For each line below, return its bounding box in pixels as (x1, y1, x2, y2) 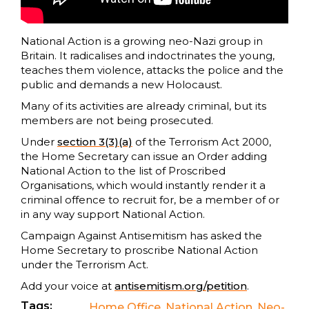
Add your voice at (21, 279, 114, 292)
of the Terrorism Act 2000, (132, 135, 271, 148)
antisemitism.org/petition (114, 279, 247, 292)
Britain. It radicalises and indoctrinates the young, (21, 49, 275, 62)
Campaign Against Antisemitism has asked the (21, 229, 262, 242)
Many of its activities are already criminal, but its (21, 99, 266, 112)
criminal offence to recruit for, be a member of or (21, 193, 279, 206)
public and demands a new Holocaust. (21, 78, 222, 91)
